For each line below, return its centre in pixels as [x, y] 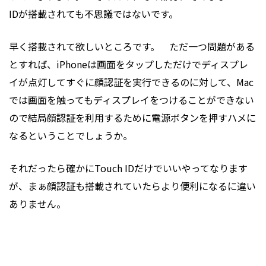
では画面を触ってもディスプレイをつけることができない [132, 100]
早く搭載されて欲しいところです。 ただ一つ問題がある [132, 46]
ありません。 [37, 204]
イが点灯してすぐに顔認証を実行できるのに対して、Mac [131, 82]
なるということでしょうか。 [71, 135]
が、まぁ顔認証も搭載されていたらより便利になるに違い [132, 186]
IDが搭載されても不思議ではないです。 [94, 14]
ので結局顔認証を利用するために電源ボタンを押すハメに [132, 118]
